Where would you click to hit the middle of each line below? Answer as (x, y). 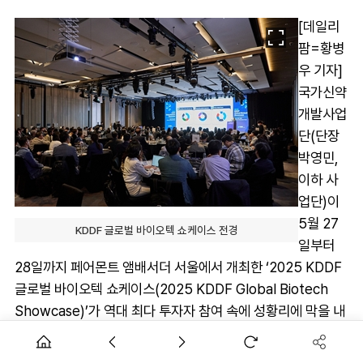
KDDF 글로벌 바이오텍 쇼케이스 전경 (156, 231)
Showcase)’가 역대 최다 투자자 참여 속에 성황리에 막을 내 (180, 310)
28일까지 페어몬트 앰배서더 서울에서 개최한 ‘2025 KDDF (178, 267)
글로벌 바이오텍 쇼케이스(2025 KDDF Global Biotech (171, 288)
